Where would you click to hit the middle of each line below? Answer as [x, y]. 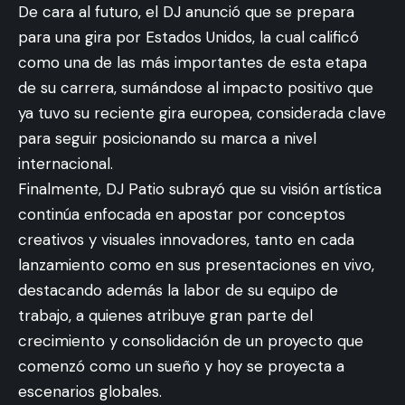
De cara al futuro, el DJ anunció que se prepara [186, 12]
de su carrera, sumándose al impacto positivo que [196, 88]
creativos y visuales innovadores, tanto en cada [186, 240]
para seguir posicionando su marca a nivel [167, 138]
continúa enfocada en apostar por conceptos [182, 214]
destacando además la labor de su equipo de [178, 290]
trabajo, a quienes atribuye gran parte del [165, 316]
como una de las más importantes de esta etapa [193, 62]
